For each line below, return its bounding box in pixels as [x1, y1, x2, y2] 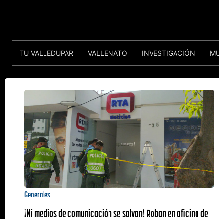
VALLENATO [88, 48, 127, 57]
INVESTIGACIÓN [142, 48, 195, 57]
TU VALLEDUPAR [20, 48, 73, 57]
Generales [24, 189, 50, 200]
